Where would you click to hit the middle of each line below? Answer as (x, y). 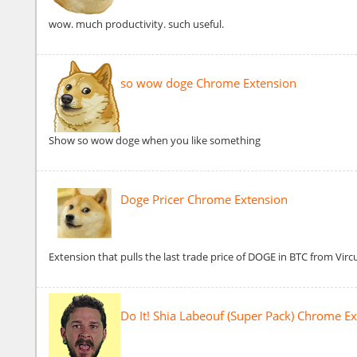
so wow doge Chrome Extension (208, 83)
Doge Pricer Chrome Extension (204, 200)
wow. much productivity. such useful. (136, 24)
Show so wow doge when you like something (155, 141)
